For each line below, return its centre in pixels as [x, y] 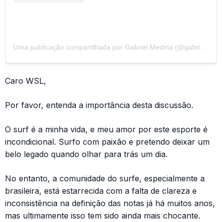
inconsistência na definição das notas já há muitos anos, [110, 203]
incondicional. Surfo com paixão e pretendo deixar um [107, 142]
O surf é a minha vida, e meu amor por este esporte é [106, 130]
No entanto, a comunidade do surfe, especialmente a [105, 179]
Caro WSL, [26, 81]
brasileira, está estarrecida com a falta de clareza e [101, 191]
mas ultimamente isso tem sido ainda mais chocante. [103, 216]
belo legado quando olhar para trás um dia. [86, 154]
